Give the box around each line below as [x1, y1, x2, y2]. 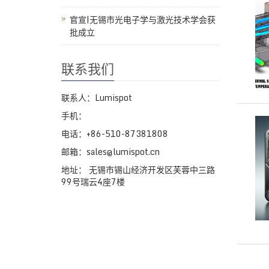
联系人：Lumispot [61, 90, 132, 104]
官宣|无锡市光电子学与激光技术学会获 [70, 12, 216, 26]
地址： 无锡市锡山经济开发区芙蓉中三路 [61, 162, 215, 177]
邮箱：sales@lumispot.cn [61, 144, 160, 159]
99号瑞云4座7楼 [61, 174, 125, 189]
